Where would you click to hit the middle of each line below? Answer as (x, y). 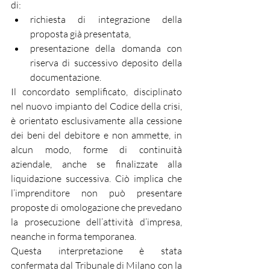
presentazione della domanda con (106, 48)
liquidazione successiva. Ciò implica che (96, 178)
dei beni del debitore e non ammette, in (96, 135)
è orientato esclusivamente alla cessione (96, 121)
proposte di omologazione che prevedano (96, 207)
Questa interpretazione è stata (96, 251)
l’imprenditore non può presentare (96, 193)
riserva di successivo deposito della (106, 63)
